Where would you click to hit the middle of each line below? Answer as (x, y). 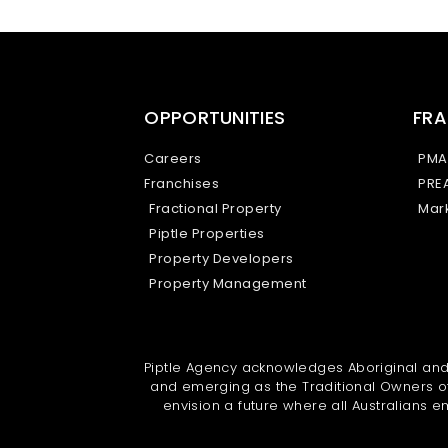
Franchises (182, 183)
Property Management (228, 283)
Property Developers (221, 258)
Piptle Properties (207, 233)
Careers (173, 158)
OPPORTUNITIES (215, 117)
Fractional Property (215, 208)
